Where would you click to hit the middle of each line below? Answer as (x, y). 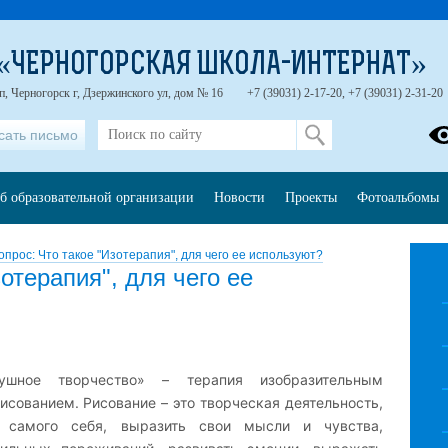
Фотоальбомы (398, 197)
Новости (239, 197)
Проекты (311, 197)
